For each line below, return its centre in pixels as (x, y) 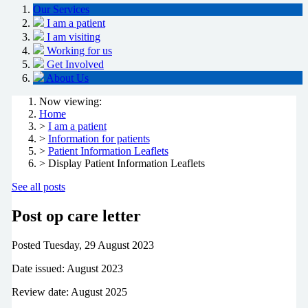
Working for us (79, 51)
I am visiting (74, 37)
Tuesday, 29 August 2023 (98, 245)
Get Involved (75, 65)
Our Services (61, 10)
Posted (26, 245)
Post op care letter (76, 216)
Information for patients (99, 139)
